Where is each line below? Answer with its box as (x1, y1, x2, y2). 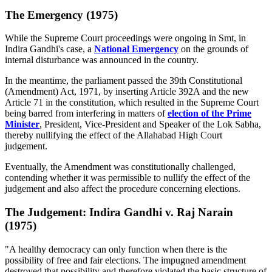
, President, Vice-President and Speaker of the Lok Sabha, (39, 119, 261, 130)
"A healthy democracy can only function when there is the (5, 243, 227, 254)
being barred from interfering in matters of (5, 108, 168, 119)
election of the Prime (168, 108, 251, 119)
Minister (5, 119, 39, 130)
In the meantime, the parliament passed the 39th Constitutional (5, 75, 242, 86)
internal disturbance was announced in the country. (5, 55, 201, 66)
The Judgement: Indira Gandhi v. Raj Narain (5, 206, 233, 219)
